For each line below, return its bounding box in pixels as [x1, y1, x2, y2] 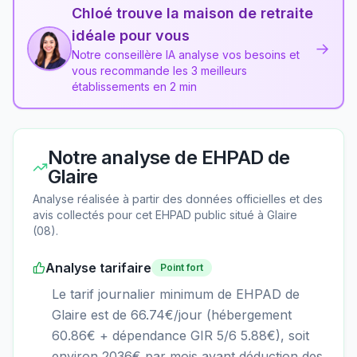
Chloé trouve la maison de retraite [72, 5, 313, 22]
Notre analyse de [47, 146, 202, 170]
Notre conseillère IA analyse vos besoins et [72, 48, 300, 62]
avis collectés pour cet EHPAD [33, 208, 194, 222]
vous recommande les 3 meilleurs [72, 64, 247, 78]
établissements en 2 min [72, 80, 197, 94]
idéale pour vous [72, 27, 190, 45]
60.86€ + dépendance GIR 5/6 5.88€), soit [52, 328, 309, 344]
